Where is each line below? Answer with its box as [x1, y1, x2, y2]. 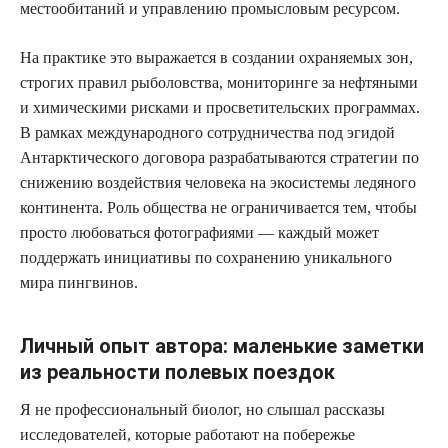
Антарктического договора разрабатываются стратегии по [20, 148, 419, 166]
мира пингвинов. [20, 273, 138, 291]
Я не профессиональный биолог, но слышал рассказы [20, 400, 385, 418]
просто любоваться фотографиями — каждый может [20, 223, 379, 241]
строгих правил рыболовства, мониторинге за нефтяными [20, 73, 418, 91]
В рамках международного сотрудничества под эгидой [20, 123, 395, 141]
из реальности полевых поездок [20, 359, 335, 384]
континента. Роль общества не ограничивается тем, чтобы [20, 198, 417, 216]
